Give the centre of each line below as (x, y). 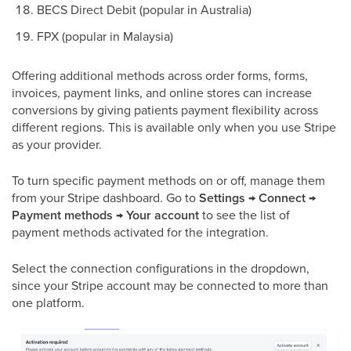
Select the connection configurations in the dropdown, (161, 268)
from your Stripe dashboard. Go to (105, 197)
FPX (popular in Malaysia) (105, 36)
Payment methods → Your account (105, 215)
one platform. (48, 302)
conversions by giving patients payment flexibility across (165, 109)
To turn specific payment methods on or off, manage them (168, 180)
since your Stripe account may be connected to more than (170, 285)
